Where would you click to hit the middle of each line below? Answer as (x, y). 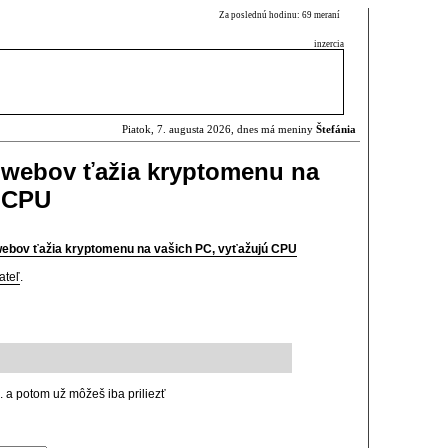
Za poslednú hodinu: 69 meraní (281, 15)
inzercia (329, 44)
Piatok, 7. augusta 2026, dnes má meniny (219, 129)
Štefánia (336, 129)
